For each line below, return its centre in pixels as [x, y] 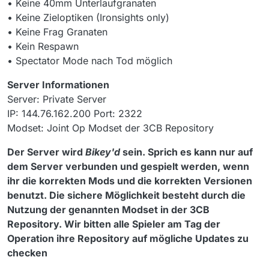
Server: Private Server [57, 99]
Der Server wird [46, 152]
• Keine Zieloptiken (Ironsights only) [88, 18]
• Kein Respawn [43, 47]
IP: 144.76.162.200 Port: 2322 [75, 114]
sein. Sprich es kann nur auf [186, 152]
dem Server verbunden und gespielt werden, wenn [128, 167]
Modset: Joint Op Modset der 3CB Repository [110, 128]
